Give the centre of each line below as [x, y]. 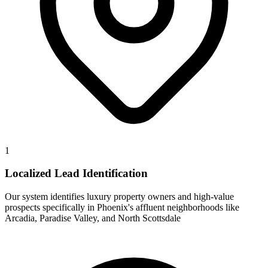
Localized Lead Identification [76, 173]
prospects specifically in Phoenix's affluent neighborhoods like [122, 208]
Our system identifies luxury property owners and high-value [119, 197]
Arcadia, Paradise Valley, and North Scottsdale [93, 218]
